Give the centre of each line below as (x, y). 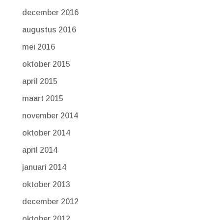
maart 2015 (42, 98)
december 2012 (50, 201)
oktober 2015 (46, 64)
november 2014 (50, 115)
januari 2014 (44, 167)
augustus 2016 (49, 29)
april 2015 (40, 81)
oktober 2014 (46, 133)
